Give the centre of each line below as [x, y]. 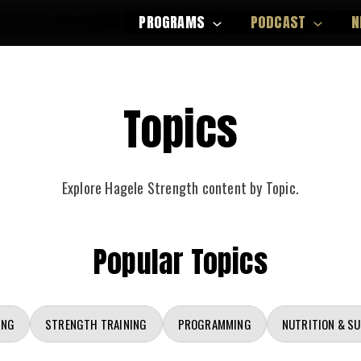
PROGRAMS [172, 23]
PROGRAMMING [214, 324]
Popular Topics [180, 261]
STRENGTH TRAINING [96, 324]
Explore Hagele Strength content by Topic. [180, 187]
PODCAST [278, 23]
